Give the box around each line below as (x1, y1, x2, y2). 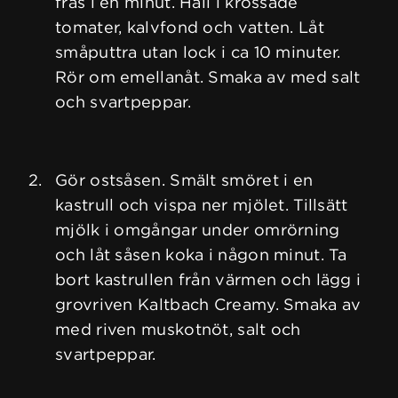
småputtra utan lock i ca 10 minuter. (55, 42, 341, 63)
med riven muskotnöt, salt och (55, 319, 301, 340)
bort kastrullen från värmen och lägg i (55, 269, 362, 291)
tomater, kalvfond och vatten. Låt (55, 17, 324, 38)
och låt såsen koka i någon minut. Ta (55, 244, 347, 266)
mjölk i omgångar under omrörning (55, 219, 340, 241)
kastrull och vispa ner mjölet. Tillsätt (55, 195, 348, 216)
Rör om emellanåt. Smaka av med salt (55, 67, 361, 88)
